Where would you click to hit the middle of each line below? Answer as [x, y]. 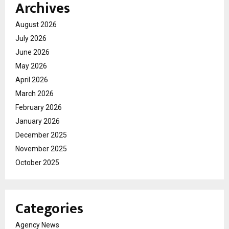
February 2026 [39, 107]
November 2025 [41, 148]
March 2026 [35, 93]
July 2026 [31, 38]
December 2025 [41, 135]
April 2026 [32, 79]
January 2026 [38, 121]
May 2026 [31, 66]
